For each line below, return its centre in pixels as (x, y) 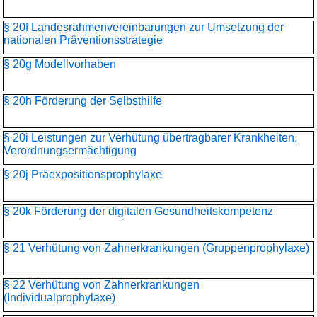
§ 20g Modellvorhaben (60, 64)
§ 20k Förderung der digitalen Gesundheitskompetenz (138, 211)
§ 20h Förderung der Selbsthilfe (83, 101)
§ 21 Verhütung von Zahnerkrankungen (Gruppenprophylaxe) (156, 248)
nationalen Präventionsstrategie (83, 40)
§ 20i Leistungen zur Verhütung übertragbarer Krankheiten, (150, 138)
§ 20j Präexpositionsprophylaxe (83, 174)
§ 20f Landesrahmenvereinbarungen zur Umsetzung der (144, 27)
